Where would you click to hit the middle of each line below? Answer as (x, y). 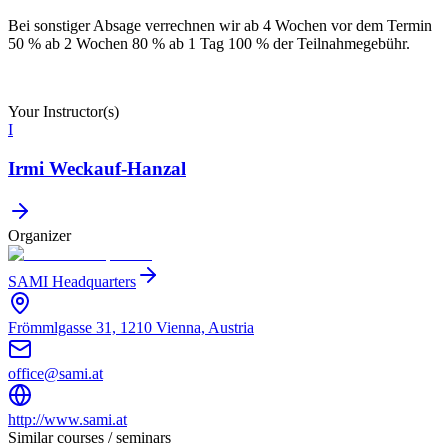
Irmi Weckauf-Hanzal (97, 168)
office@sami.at (55, 373)
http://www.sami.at (67, 419)
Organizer (39, 235)
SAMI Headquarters (72, 281)
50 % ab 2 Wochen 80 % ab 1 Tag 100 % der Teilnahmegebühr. (209, 44)
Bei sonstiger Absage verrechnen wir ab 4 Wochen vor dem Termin (220, 26)
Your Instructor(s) (63, 112)
